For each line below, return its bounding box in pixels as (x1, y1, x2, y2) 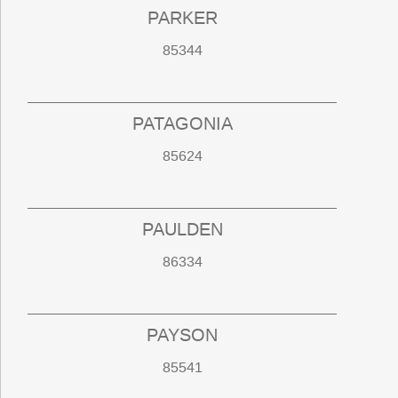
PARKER (147, 6, 218, 30)
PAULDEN (141, 218, 223, 242)
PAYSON (147, 323, 219, 347)
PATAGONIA (131, 112, 233, 136)
